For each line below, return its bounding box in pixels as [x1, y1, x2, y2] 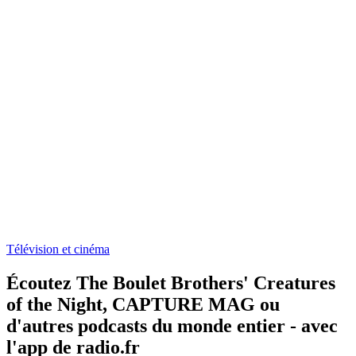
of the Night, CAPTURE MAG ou [6, 293, 280, 315]
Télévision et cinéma [6, 242, 110, 256]
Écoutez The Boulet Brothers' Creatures [6, 272, 335, 293]
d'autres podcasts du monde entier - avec [6, 315, 338, 336]
